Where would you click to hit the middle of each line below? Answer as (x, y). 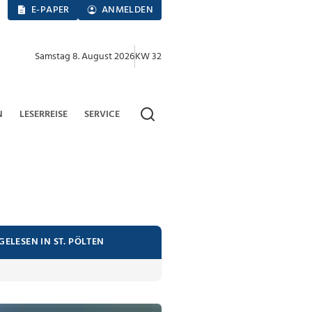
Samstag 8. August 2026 (85, 56)
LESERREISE (43, 114)
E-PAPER (50, 10)
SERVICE (102, 114)
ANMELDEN (127, 10)
